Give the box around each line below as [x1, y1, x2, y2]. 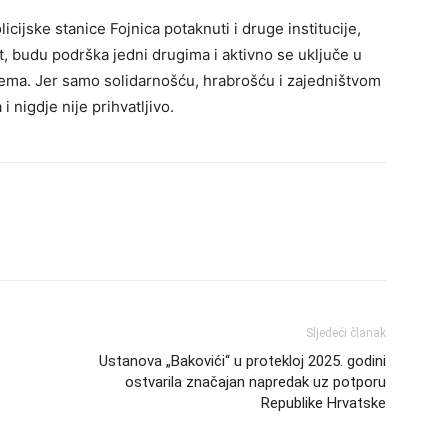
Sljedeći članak [306, 326, 386, 340]
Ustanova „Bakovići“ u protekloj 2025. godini [99, 352, 386, 370]
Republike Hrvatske [261, 394, 386, 412]
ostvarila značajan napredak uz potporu [125, 373, 386, 391]
